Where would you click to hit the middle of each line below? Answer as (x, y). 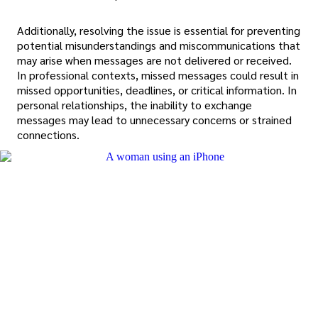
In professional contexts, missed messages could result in (158, 75)
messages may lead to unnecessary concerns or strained (154, 120)
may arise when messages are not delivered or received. (154, 60)
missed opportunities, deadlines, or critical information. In (157, 90)
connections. (48, 135)
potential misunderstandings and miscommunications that (159, 45)
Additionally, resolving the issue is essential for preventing (159, 31)
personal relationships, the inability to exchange (135, 105)
